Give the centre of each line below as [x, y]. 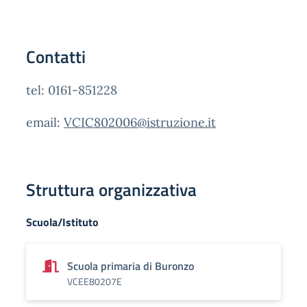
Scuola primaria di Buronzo [131, 266]
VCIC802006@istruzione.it [140, 122]
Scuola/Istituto [62, 222]
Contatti [56, 57]
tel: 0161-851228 [72, 90]
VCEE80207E [95, 281]
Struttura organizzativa [111, 190]
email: [45, 122]
